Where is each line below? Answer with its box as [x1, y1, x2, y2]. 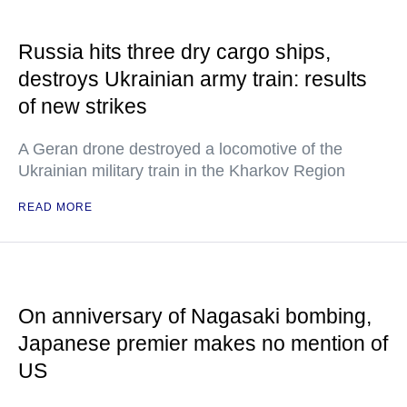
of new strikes [18, 94, 147, 119]
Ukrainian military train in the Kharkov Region [18, 162, 345, 181]
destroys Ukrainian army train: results [18, 67, 367, 92]
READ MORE [18, 201, 93, 214]
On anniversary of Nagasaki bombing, [18, 304, 372, 329]
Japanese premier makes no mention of [18, 332, 388, 356]
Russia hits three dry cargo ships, [18, 40, 331, 65]
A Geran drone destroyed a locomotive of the [18, 140, 342, 159]
